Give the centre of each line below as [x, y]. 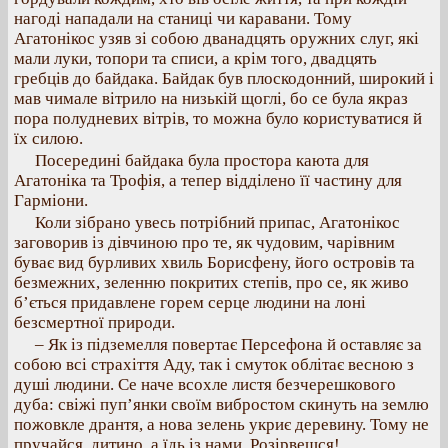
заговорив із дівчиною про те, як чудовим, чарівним [204, 242]
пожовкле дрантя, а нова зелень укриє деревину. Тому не [221, 424]
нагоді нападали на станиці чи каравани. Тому [183, 18]
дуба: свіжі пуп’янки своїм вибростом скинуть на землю [221, 404]
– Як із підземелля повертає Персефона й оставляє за [228, 344]
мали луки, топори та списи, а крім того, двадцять [195, 58]
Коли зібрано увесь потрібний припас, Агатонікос [217, 222]
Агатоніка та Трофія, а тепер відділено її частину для [208, 180]
